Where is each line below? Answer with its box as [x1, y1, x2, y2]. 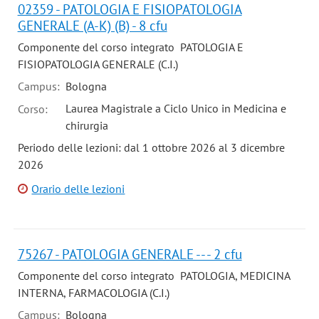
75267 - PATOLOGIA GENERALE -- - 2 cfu [17, 245, 242, 263]
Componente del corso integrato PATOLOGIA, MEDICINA [17, 268, 290, 283]
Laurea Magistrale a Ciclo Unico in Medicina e [65, 100, 286, 115]
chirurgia [65, 117, 108, 132]
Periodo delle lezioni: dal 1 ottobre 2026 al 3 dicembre [17, 140, 285, 155]
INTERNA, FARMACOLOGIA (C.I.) [17, 286, 169, 300]
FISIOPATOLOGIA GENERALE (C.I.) [17, 57, 178, 72]
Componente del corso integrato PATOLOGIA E [17, 40, 244, 55]
